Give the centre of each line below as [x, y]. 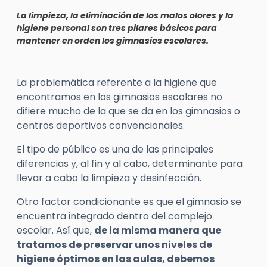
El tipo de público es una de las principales [115, 149]
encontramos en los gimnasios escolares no [119, 97]
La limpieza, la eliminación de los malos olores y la [125, 15]
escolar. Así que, [55, 230]
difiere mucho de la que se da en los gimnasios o [128, 111]
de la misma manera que [158, 230]
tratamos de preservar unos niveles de [114, 245]
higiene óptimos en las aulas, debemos [116, 259]
